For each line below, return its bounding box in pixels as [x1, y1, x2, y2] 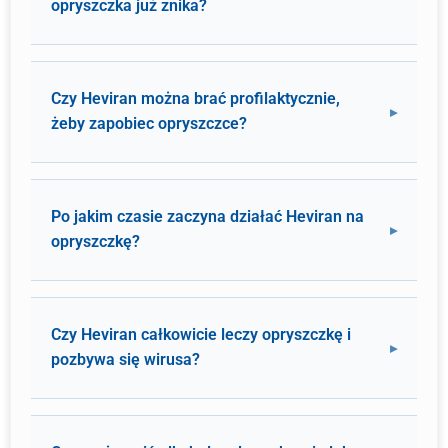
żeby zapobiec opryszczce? [51, 114, 247, 133]
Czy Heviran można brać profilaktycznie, [51, 89, 340, 108]
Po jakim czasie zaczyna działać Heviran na [51, 207, 364, 226]
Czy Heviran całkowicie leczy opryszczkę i [51, 325, 351, 344]
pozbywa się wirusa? [51, 350, 200, 369]
